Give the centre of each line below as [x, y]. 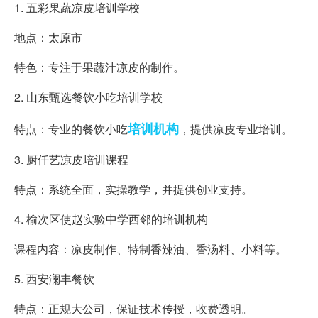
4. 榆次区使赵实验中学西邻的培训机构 [111, 219]
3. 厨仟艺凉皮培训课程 [71, 159]
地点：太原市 [48, 37]
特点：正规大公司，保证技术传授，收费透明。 [133, 308]
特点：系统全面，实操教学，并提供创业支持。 [133, 189]
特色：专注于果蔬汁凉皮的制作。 [99, 67]
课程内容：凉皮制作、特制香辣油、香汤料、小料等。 [150, 248]
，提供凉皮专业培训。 [236, 128]
